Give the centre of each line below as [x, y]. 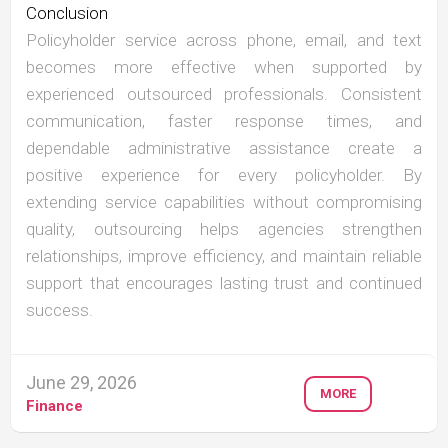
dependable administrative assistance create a [224, 148]
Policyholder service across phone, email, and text [224, 40]
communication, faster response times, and [224, 121]
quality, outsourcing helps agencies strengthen [224, 229]
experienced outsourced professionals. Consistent [224, 94]
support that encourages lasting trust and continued [224, 283]
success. [59, 310]
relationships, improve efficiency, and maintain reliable [224, 256]
